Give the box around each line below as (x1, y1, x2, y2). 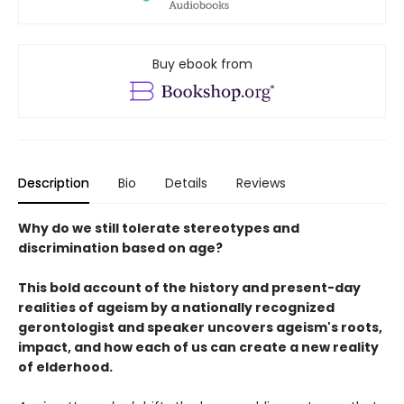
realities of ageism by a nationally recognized (18, 298, 335, 317)
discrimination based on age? (18, 238, 223, 257)
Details (165, 173, 207, 192)
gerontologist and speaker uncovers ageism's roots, (18, 317, 382, 336)
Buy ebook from (151, 54, 252, 73)
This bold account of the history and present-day (18, 278, 361, 297)
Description (18, 173, 89, 192)
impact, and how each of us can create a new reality (18, 337, 379, 356)
